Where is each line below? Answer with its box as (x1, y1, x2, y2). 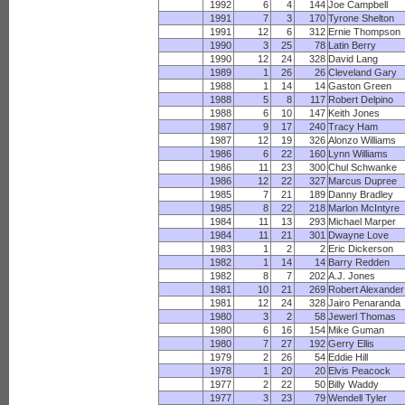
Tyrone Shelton (328, 13, 395, 24)
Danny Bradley (328, 189, 394, 200)
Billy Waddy (328, 379, 380, 390)
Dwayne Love (328, 230, 390, 240)
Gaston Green (328, 80, 392, 91)
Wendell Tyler (328, 392, 388, 403)
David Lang (328, 53, 379, 64)
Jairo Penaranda (328, 297, 401, 308)
